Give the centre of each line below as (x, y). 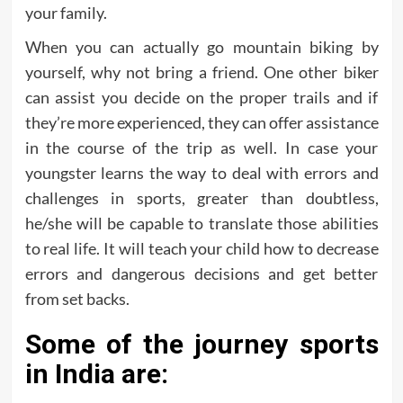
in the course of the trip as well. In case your (201, 148)
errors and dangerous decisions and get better (201, 273)
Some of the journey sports (201, 344)
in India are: (96, 374)
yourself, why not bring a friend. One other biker (201, 72)
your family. (66, 13)
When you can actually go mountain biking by (201, 47)
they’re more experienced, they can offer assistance (201, 122)
